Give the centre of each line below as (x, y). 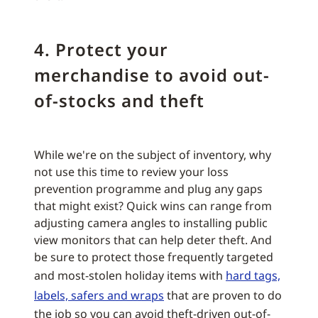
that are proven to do (223, 295)
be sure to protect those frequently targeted (154, 257)
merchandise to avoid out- (152, 75)
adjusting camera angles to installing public (151, 223)
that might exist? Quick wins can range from (153, 206)
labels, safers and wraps (99, 295)
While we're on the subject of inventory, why (153, 155)
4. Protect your (101, 49)
